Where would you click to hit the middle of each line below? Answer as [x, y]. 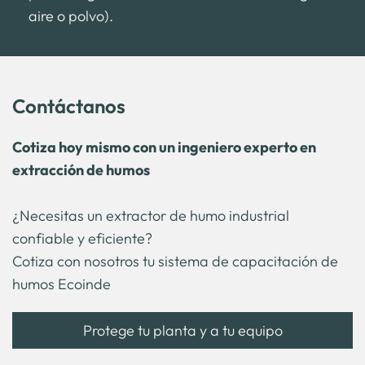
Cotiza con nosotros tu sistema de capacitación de [175, 262]
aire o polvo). [71, 16]
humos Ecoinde [62, 284]
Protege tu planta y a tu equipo [182, 331]
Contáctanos [69, 106]
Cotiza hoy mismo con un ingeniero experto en [164, 147]
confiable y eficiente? [82, 239]
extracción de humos [81, 170]
